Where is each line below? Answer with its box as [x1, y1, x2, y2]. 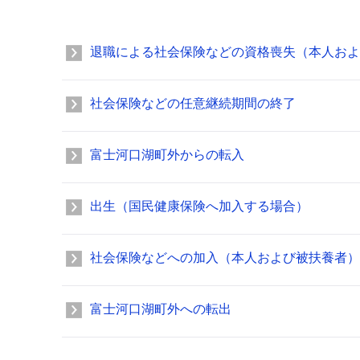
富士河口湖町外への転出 [90, 302, 231, 316]
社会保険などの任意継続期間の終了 [90, 96, 296, 110]
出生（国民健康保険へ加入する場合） [90, 199, 309, 213]
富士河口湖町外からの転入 [90, 148, 244, 162]
